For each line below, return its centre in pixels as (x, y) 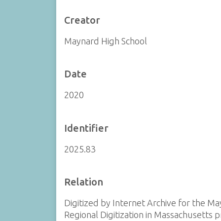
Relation (83, 182)
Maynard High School (105, 41)
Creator (82, 20)
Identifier (86, 128)
